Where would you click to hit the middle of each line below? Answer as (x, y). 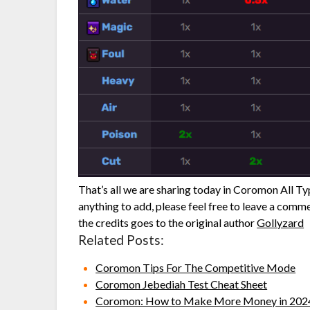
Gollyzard (281, 223)
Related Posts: (121, 240)
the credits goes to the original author (168, 223)
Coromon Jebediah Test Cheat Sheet (182, 284)
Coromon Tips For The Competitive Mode (196, 268)
